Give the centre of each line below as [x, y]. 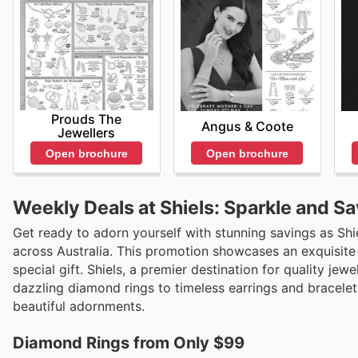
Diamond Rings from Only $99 [129, 343]
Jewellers [87, 133]
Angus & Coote [247, 126]
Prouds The [87, 119]
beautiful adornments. [79, 306]
